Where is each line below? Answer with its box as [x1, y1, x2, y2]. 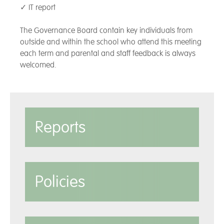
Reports [35, 117, 85, 137]
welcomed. [20, 60, 56, 70]
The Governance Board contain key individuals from [20, 25, 192, 36]
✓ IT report [20, 2, 55, 13]
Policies [35, 172, 85, 192]
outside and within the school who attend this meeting [20, 37, 201, 47]
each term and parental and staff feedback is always [20, 48, 195, 59]
